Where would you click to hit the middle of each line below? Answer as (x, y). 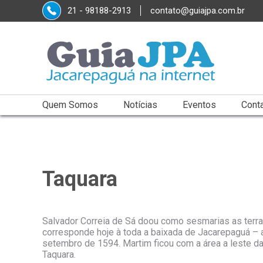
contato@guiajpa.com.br (198, 11)
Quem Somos (70, 105)
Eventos (199, 105)
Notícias (140, 105)
